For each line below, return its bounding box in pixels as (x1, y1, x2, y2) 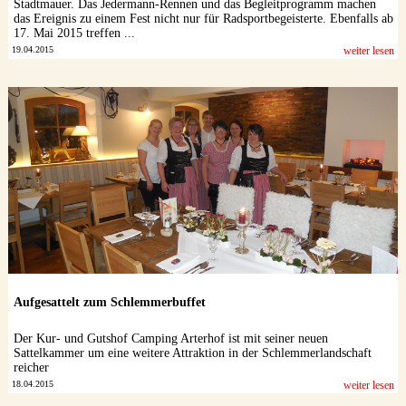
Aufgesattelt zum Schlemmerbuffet (13, 295, 206, 310)
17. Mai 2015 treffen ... (13, 25, 135, 40)
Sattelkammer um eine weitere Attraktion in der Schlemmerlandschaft (13, 346, 372, 361)
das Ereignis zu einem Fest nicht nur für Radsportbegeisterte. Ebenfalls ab (13, 11, 393, 25)
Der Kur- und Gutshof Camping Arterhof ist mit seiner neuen (13, 332, 328, 346)
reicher (13, 361, 49, 375)
